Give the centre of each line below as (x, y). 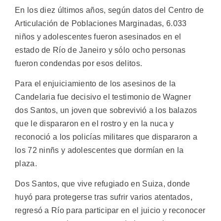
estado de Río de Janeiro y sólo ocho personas (100, 50)
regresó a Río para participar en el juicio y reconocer (110, 211)
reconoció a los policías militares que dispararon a (106, 137)
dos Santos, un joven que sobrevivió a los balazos (106, 110)
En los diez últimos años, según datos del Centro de (110, 10)
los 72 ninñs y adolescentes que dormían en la (99, 150)
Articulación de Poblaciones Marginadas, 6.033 (101, 23)
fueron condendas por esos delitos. (79, 63)
